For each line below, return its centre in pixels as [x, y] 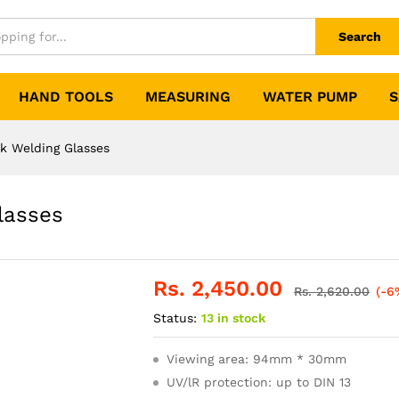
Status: [175, 318]
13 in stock [234, 318]
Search [360, 37]
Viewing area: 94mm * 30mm [257, 359]
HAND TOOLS [66, 97]
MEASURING [188, 97]
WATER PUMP [310, 97]
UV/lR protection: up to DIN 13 [259, 382]
